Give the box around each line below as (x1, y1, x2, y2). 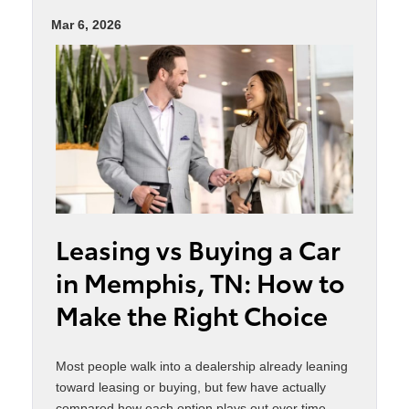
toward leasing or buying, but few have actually (56, 380, 326, 395)
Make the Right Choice (56, 296, 328, 333)
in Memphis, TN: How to (56, 263, 345, 300)
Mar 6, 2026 (51, 17, 121, 33)
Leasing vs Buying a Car (56, 230, 341, 267)
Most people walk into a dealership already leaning (56, 359, 348, 374)
